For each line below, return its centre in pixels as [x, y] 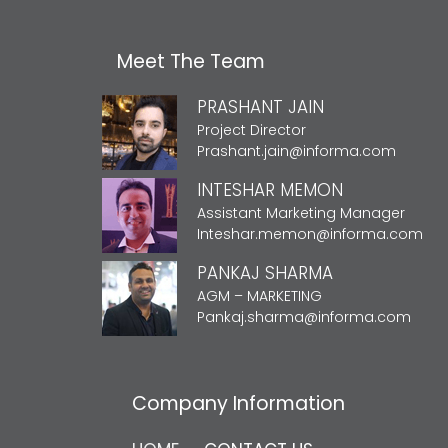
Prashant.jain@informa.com [296, 151]
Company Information [238, 403]
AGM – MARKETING [259, 296]
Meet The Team [191, 61]
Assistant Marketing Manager [301, 213]
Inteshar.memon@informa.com [310, 234]
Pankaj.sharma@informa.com [304, 317]
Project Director [251, 130]
